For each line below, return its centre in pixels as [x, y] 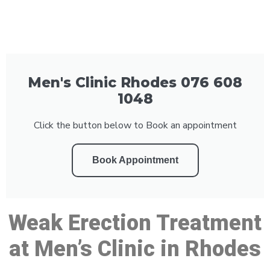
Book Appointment [135, 160]
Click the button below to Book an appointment [135, 125]
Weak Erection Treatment [135, 223]
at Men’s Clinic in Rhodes [135, 249]
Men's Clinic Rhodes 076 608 [135, 82]
